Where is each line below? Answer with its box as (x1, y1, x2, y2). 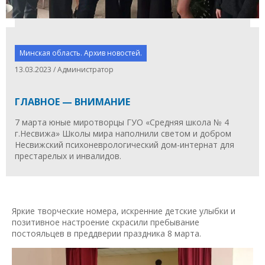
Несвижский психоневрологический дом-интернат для (15, 138, 234, 150)
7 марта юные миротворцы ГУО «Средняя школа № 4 (15, 116, 229, 128)
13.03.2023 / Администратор (15, 64, 114, 75)
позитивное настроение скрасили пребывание (12, 216, 199, 228)
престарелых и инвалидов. (15, 150, 121, 161)
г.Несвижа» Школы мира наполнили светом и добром (15, 127, 231, 139)
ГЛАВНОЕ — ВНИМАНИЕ (15, 95, 130, 108)
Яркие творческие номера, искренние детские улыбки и (12, 205, 235, 216)
